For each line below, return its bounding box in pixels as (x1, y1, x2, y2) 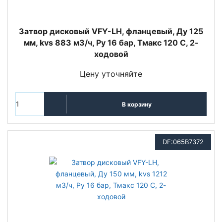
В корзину (121, 100, 152, 108)
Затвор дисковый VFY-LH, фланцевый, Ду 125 (19, 26, 203, 36)
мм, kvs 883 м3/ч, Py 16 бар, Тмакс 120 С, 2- (23, 38, 199, 48)
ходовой (94, 49, 128, 59)
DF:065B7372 (163, 138, 204, 146)
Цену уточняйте (80, 69, 142, 79)
